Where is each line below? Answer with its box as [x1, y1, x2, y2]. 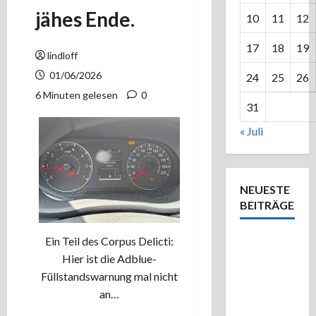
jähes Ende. [35, 7, 135, 31]
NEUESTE [239, 183, 290, 196]
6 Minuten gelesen [35, 89, 118, 101]
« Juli [239, 124, 263, 138]
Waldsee [239, 270, 286, 284]
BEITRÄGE [239, 198, 294, 212]
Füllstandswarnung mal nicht [40, 269, 178, 284]
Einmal [239, 235, 274, 248]
